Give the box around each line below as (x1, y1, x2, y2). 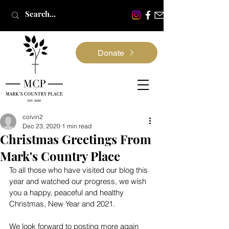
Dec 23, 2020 (22, 122, 60, 130)
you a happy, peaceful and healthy (9, 188, 126, 197)
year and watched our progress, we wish (9, 176, 148, 186)
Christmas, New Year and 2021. (9, 199, 115, 209)
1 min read (62, 122, 91, 130)
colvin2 (22, 113, 43, 121)
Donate (98, 48, 124, 58)
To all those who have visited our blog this (9, 165, 150, 175)
